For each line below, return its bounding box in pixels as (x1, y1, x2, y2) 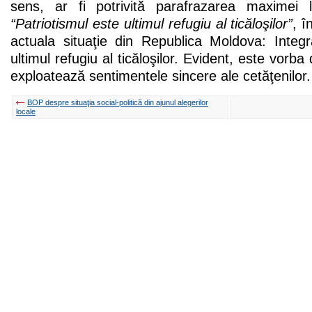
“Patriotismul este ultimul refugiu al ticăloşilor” (10, 15, 293, 31)
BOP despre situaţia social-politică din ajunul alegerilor (27, 97, 208, 107)
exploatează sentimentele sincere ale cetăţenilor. (10, 68, 311, 84)
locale (16, 107, 36, 116)
